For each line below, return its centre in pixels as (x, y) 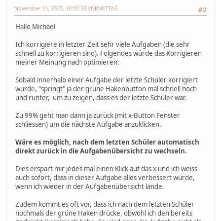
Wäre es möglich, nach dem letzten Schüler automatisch (107, 142)
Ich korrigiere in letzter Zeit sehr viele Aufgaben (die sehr (103, 45)
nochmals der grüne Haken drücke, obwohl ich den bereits (104, 213)
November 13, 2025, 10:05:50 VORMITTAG (66, 8)
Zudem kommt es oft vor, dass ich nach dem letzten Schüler (105, 204)
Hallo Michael (35, 27)
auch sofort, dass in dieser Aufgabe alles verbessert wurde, (105, 178)
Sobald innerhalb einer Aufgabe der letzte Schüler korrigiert (107, 80)
